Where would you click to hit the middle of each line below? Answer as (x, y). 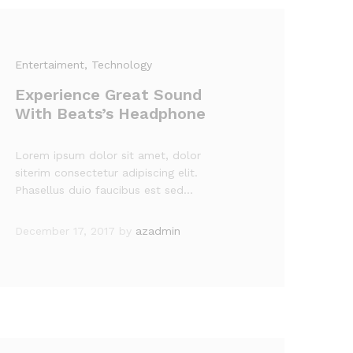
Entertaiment (50, 65)
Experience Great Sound (109, 95)
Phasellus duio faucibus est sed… (104, 190)
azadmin (158, 231)
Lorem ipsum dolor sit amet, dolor (108, 155)
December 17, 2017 (65, 231)
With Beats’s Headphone (111, 113)
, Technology (119, 65)
